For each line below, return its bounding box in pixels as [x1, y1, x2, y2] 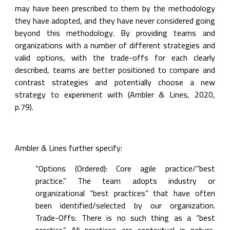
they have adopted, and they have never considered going [15, 13, 215, 28]
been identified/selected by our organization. [35, 198, 215, 213]
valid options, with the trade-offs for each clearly [15, 50, 215, 65]
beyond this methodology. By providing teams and [15, 25, 215, 41]
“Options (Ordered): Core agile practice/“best [35, 161, 215, 176]
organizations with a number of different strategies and [15, 37, 215, 53]
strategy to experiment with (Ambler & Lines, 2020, [15, 87, 215, 102]
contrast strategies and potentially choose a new [15, 74, 215, 90]
